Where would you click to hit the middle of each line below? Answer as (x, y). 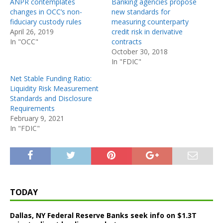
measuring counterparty (150, 21)
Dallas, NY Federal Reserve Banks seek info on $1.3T (103, 215)
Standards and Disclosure (51, 98)
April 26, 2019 (32, 31)
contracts (127, 41)
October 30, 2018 (140, 51)
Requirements (32, 108)
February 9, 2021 (37, 118)
